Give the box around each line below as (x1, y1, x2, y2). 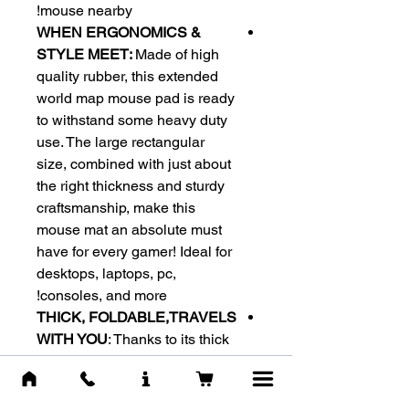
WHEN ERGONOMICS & (37, 24, 201, 42)
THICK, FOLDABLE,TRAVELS (37, 309, 236, 327)
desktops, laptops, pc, (37, 265, 176, 283)
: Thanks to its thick (108, 330, 229, 349)
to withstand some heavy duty (37, 111, 227, 130)
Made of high (135, 46, 219, 64)
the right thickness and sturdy (37, 177, 225, 195)
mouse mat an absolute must (37, 221, 222, 239)
